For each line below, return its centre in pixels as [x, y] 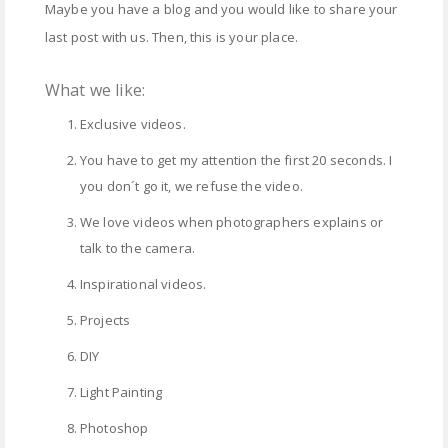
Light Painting [121, 392]
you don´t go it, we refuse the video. [193, 186]
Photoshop [114, 428]
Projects [105, 320]
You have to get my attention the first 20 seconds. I [236, 160]
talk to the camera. [139, 248]
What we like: [95, 90]
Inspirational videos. [145, 284]
